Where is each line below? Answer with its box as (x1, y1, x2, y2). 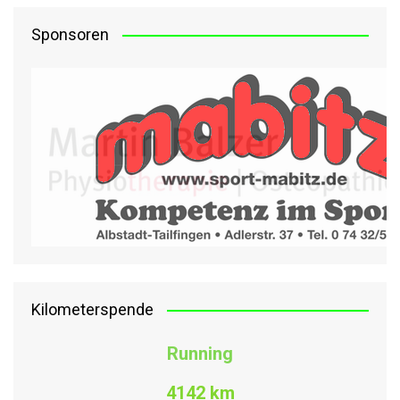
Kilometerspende (31, 300, 154, 320)
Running (167, 343, 233, 365)
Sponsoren (31, 25, 109, 45)
